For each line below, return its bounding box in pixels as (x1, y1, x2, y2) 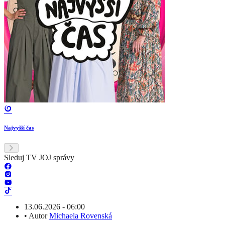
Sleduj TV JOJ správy (4, 153, 74, 162)
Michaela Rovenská (49, 211, 112, 220)
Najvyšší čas (4, 125, 34, 131)
